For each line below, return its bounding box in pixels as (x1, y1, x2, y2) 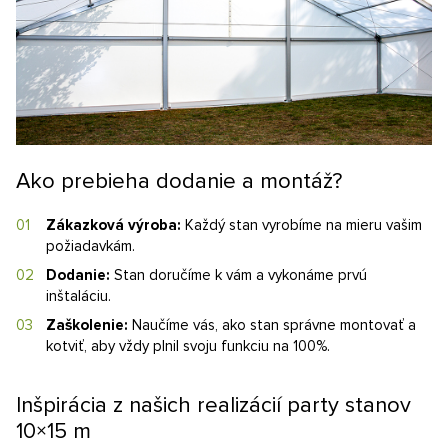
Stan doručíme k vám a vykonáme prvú (110, 266, 367, 285)
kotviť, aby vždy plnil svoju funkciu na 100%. (46, 337, 330, 356)
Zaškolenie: (46, 316, 128, 335)
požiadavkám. (46, 237, 135, 256)
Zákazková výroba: (46, 216, 181, 235)
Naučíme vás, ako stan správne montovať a (128, 316, 416, 335)
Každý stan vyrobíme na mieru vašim (181, 216, 422, 235)
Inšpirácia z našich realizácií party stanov (16, 392, 411, 420)
